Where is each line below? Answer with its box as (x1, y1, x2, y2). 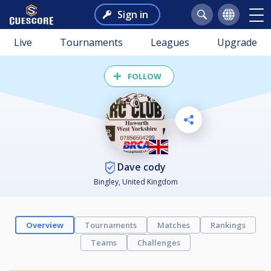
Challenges (137, 237, 180, 249)
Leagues (151, 36, 189, 49)
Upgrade (217, 36, 257, 49)
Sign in (117, 8, 148, 21)
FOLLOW (128, 71, 162, 82)
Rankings (211, 220, 246, 231)
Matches (157, 220, 190, 231)
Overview (26, 220, 64, 231)
